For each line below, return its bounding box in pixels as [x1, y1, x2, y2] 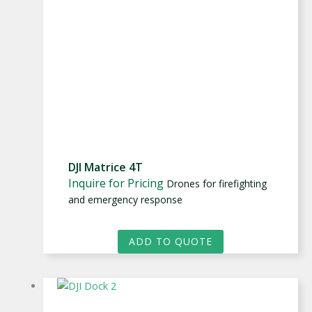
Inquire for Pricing [68, 175, 164, 191]
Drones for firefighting [166, 176, 267, 190]
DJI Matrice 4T [68, 159, 143, 175]
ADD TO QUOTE [129, 234, 212, 248]
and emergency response [68, 192, 182, 206]
